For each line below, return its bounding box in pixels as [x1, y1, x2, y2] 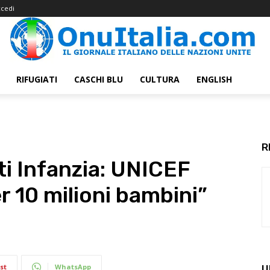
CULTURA [140, 74, 180, 85]
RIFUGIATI [16, 74, 57, 85]
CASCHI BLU [74, 74, 123, 85]
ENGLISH [196, 74, 232, 85]
